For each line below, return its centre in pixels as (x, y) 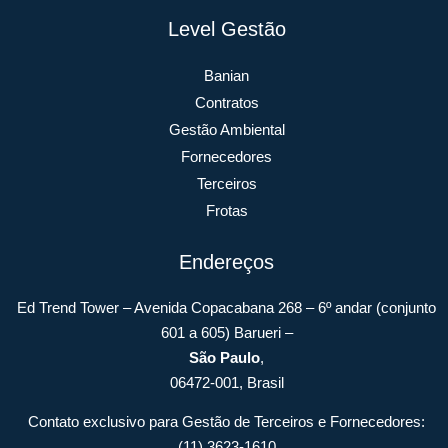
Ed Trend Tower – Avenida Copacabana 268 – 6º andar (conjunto (226, 307)
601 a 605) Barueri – (226, 332)
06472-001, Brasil (226, 382)
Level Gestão (226, 28)
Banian (226, 75)
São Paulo (224, 357)
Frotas (226, 210)
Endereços (226, 261)
